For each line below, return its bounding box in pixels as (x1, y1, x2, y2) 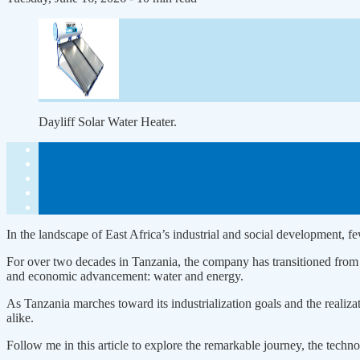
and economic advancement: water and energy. (6, 269, 243, 284)
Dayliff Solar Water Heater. (39, 115, 177, 129)
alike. (6, 311, 34, 325)
